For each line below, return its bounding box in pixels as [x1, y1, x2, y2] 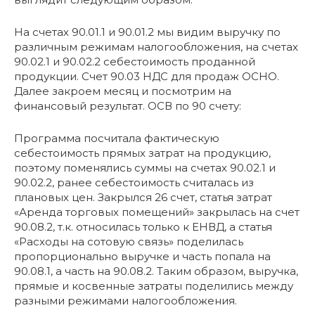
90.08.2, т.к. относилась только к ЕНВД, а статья [14, 219, 272, 233]
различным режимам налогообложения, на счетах [14, 39, 298, 53]
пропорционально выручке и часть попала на [14, 249, 271, 263]
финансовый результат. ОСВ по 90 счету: [14, 98, 241, 112]
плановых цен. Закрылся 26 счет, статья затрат [14, 190, 272, 204]
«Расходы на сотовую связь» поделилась [14, 234, 243, 248]
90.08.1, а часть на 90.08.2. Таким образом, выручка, [14, 264, 298, 278]
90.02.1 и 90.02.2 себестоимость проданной [14, 54, 255, 68]
